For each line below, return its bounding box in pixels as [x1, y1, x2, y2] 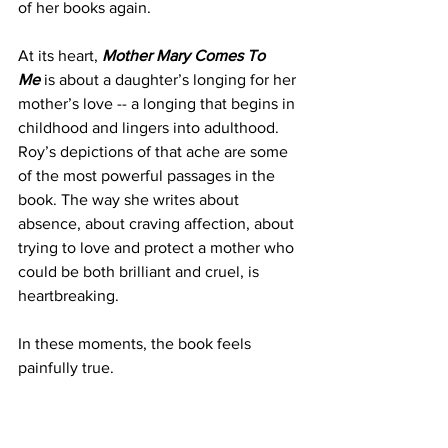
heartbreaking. [18, 287, 119, 305]
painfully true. [18, 359, 114, 377]
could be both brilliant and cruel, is [18, 263, 263, 281]
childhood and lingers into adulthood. [18, 119, 283, 137]
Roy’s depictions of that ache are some [18, 143, 292, 161]
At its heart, [18, 47, 102, 65]
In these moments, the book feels [18, 335, 255, 353]
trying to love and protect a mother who [18, 239, 298, 257]
